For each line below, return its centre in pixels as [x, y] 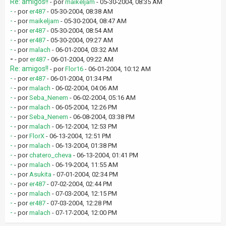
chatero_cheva [50, 155]
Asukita [40, 174]
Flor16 [74, 69]
